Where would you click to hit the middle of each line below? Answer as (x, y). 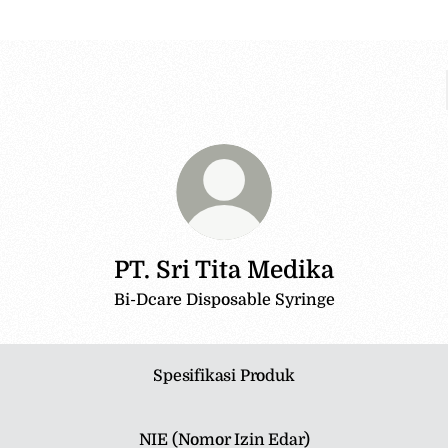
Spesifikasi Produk (224, 375)
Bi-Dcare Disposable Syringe (224, 300)
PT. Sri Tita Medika (224, 270)
